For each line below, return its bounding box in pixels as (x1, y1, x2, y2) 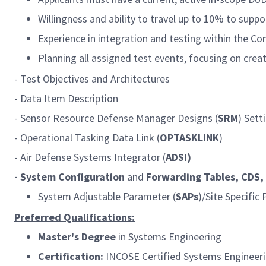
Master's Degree (38, 230, 116, 243)
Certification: (38, 249, 106, 263)
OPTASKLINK (160, 131, 219, 144)
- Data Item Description (14, 91, 118, 105)
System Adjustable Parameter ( (38, 189, 176, 203)
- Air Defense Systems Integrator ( (14, 150, 166, 164)
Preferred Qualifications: (14, 210, 135, 224)
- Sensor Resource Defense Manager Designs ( (14, 111, 218, 125)
